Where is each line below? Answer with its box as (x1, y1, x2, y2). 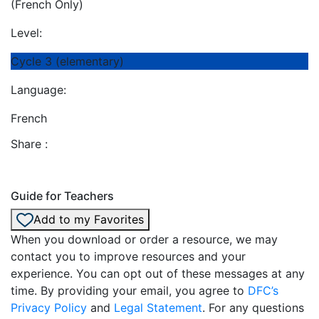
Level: (11, 25, 42, 40)
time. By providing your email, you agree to (11, 283, 248, 298)
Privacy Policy (11, 300, 87, 315)
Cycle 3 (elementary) (11, 53, 124, 68)
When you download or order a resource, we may (11, 232, 278, 247)
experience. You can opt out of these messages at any (11, 266, 305, 281)
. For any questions (202, 300, 304, 315)
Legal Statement (114, 300, 202, 315)
